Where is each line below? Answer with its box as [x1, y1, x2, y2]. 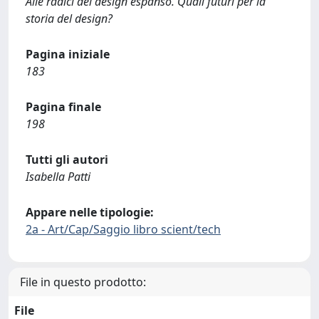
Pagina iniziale [26, 46, 110, 62]
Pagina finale [26, 99, 101, 115]
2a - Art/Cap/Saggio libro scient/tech [26, 221, 221, 237]
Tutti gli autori [26, 152, 108, 167]
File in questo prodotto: [20, 274, 146, 290]
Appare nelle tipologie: [26, 204, 154, 220]
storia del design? [26, 11, 113, 26]
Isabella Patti [26, 169, 90, 184]
